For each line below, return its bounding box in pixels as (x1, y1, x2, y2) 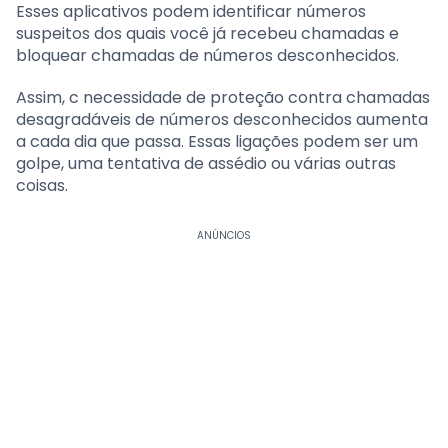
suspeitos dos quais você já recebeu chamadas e (16, 21, 399, 45)
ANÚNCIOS (196, 227, 251, 243)
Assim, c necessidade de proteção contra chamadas (16, 85, 430, 109)
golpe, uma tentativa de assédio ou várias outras (16, 151, 396, 175)
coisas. (16, 173, 68, 197)
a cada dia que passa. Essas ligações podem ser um (16, 129, 418, 153)
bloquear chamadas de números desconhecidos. (16, 43, 399, 67)
